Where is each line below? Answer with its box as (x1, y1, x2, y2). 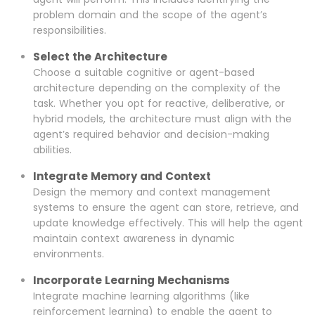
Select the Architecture (33, 49, 167, 65)
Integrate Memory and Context (33, 169, 211, 184)
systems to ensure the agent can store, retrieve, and (33, 200, 299, 215)
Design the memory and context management (33, 185, 271, 200)
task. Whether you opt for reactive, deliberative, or (33, 96, 285, 111)
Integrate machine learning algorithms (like (33, 289, 250, 304)
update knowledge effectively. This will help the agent (33, 216, 303, 231)
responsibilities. (33, 23, 106, 38)
